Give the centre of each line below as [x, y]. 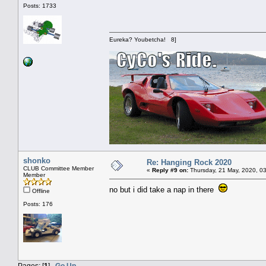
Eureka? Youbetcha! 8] [143, 39]
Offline [40, 191]
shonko [37, 160]
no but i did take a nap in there [164, 189]
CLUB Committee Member [58, 168]
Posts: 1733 [40, 5]
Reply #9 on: [170, 170]
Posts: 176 [38, 204]
